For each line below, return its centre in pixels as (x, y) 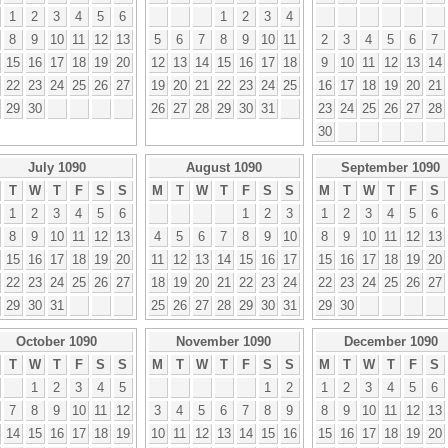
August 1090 (223, 167)
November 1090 (223, 341)
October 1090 (56, 341)
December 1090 (390, 341)
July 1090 (56, 167)
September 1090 (390, 167)
